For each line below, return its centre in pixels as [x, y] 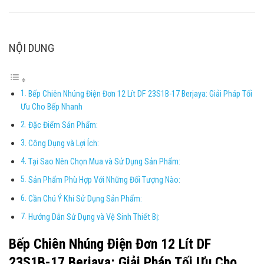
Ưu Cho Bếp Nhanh [51, 107]
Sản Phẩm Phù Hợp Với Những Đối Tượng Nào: [104, 180]
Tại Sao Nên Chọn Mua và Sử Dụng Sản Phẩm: [104, 162]
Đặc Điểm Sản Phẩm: [63, 126]
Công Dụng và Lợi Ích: [63, 144]
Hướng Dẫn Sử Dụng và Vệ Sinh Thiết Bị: [94, 217]
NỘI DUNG [32, 48]
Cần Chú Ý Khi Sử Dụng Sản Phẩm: [85, 199]
